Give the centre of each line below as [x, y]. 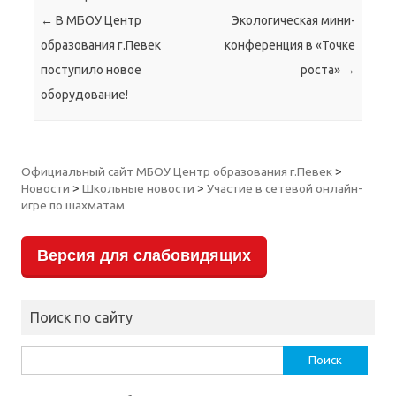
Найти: [38, 355]
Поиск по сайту [81, 317]
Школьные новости [138, 188]
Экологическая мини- [293, 21]
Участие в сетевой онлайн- [285, 188]
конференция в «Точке [289, 46]
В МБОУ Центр [98, 21]
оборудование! [85, 95]
